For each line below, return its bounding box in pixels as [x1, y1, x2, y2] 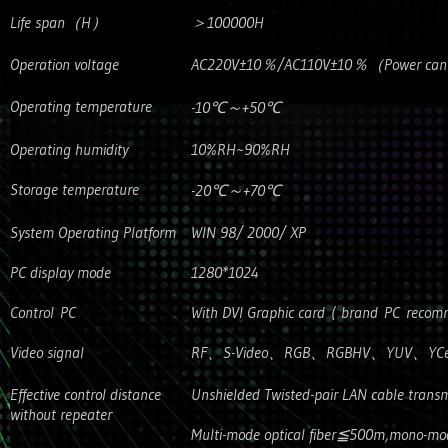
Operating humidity [10, 139, 128, 159]
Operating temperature [10, 96, 152, 116]
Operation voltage [10, 54, 119, 74]
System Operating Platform [10, 222, 176, 242]
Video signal [10, 342, 102, 362]
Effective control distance [10, 384, 161, 404]
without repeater [10, 404, 112, 424]
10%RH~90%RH [191, 139, 290, 159]
